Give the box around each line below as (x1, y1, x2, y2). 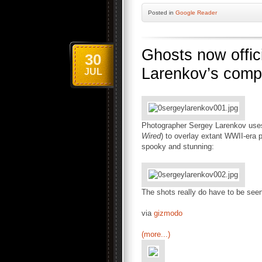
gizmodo (154, 209, 182, 218)
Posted (148, 9, 169, 16)
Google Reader (175, 9, 217, 16)
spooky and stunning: (142, 142, 214, 151)
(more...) (142, 230, 170, 239)
